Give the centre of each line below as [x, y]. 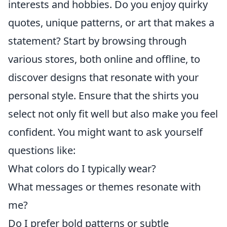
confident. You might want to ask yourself [105, 132]
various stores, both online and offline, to [104, 59]
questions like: [42, 150]
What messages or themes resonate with [104, 186]
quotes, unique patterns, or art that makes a [111, 22]
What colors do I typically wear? [82, 168]
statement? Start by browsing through [97, 41]
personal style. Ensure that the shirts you [103, 95]
